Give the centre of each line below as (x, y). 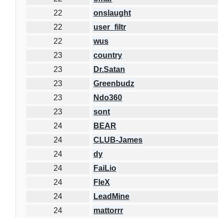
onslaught (112, 13)
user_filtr (110, 27)
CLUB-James (118, 140)
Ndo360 (108, 97)
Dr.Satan (109, 69)
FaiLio (105, 168)
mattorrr (108, 210)
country (108, 55)
